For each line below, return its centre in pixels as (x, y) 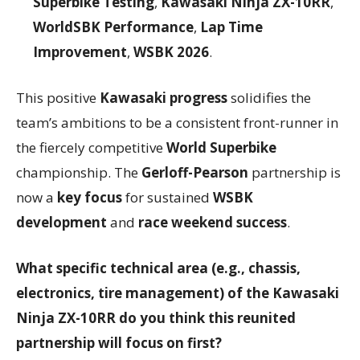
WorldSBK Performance (113, 27)
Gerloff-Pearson (195, 172)
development (61, 222)
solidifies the (269, 97)
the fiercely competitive (91, 147)
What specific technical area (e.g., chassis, (158, 268)
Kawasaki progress (164, 97)
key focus (90, 197)
